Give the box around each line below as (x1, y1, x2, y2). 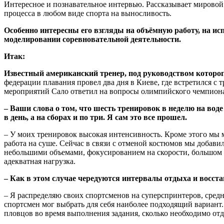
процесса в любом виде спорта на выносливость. (4, 8, 171, 17)
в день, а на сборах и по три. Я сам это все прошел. (4, 112, 187, 121)
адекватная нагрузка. (4, 156, 75, 165)
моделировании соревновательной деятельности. (4, 34, 181, 43)
